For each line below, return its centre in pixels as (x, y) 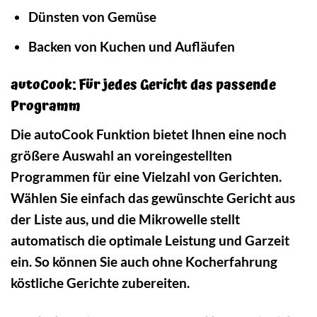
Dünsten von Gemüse (92, 17)
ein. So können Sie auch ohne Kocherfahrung (144, 262)
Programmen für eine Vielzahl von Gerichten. (146, 177)
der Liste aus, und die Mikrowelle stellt (125, 219)
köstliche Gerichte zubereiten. (100, 283)
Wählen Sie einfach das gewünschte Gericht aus (153, 198)
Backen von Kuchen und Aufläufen (131, 46)
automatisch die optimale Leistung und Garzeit (150, 241)
